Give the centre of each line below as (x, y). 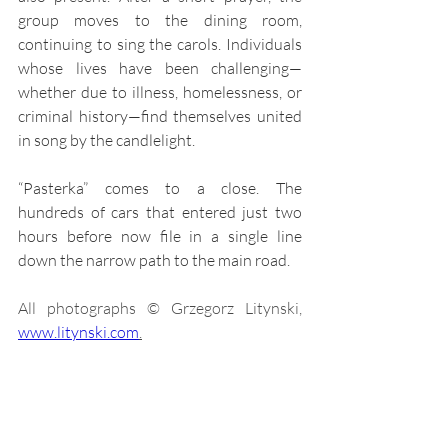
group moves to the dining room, (160, 20)
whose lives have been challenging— (160, 68)
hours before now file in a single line (160, 236)
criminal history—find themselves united (160, 116)
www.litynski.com (78, 332)
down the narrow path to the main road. (154, 260)
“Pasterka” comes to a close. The (160, 188)
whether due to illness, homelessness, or (160, 92)
